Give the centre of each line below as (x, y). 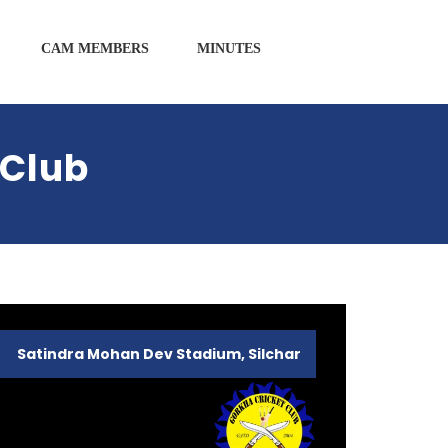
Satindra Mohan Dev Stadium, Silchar (159, 354)
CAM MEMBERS (95, 48)
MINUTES (229, 48)
